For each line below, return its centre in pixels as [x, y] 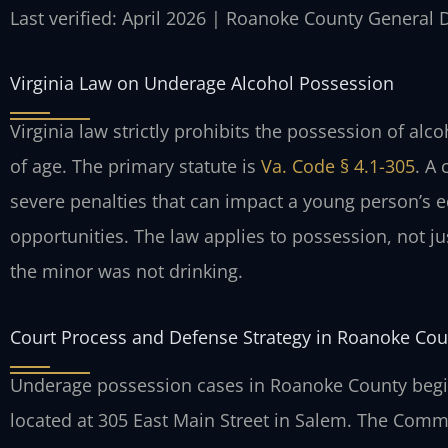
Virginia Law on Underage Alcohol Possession [202, 83]
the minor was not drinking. [126, 271]
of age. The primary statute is [135, 166]
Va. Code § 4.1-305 [338, 166]
